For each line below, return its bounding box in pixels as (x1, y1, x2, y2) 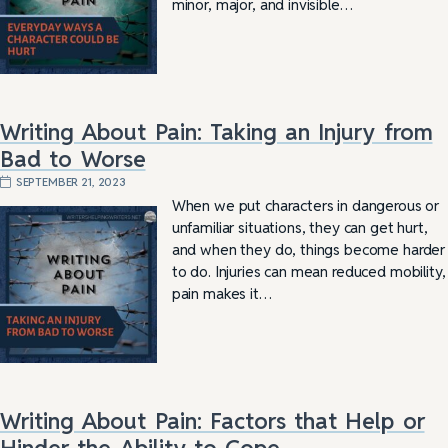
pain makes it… (171, 283, 272, 303)
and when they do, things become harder (171, 239, 446, 259)
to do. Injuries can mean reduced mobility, (171, 261, 446, 281)
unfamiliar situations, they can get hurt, (171, 217, 428, 237)
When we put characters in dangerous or (171, 195, 440, 215)
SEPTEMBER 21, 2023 (15, 173, 126, 189)
